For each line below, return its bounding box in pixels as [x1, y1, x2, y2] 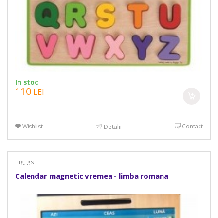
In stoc [15, 77, 39, 87]
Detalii [102, 122, 122, 131]
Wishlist [20, 122, 43, 130]
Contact [181, 122, 203, 130]
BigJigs [15, 158, 35, 166]
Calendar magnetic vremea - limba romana [15, 170, 168, 181]
